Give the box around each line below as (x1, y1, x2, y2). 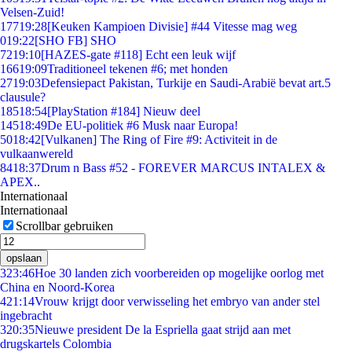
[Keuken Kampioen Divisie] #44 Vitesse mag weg (47, 20, 297, 33)
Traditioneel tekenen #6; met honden (47, 62, 228, 75)
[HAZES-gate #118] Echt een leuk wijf (41, 48, 236, 61)
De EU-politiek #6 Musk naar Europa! (47, 119, 238, 132)
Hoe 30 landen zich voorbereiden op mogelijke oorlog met (35, 266, 324, 280)
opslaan (6, 252, 42, 264)
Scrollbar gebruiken (16, 219, 113, 233)
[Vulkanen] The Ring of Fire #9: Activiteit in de (41, 133, 277, 146)
